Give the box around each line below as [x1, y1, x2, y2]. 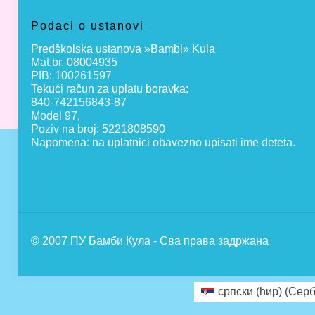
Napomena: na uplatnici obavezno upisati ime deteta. [31, 136, 295, 148]
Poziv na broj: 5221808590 [31, 123, 165, 135]
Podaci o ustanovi [31, 20, 144, 32]
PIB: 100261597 [31, 70, 112, 82]
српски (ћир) [218, 285, 283, 297]
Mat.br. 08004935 [31, 56, 117, 68]
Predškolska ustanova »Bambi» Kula [31, 43, 215, 55]
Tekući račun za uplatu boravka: [31, 83, 188, 95]
